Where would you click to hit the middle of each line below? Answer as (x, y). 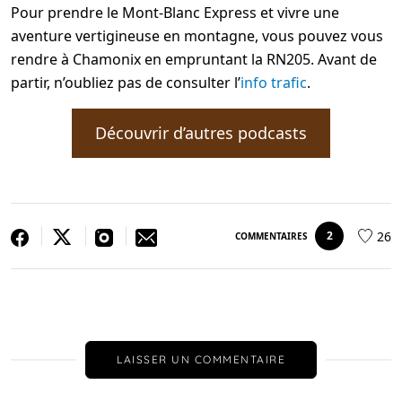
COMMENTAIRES (271, 236)
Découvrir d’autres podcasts (201, 133)
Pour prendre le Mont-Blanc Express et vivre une (175, 13)
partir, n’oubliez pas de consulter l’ (126, 83)
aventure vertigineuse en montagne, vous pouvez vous (197, 36)
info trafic (274, 83)
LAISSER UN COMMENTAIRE (201, 360)
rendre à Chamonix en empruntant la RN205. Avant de (194, 59)
